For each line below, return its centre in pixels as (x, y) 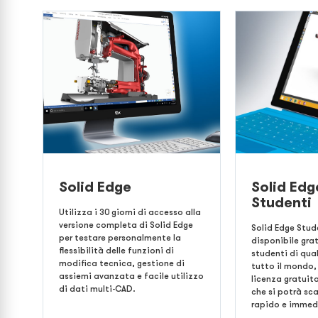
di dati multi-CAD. (97, 289)
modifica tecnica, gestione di (122, 263)
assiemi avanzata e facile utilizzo (131, 276)
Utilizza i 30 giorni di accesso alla (130, 212)
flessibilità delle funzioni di (116, 251)
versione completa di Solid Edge (126, 225)
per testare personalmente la (120, 238)
